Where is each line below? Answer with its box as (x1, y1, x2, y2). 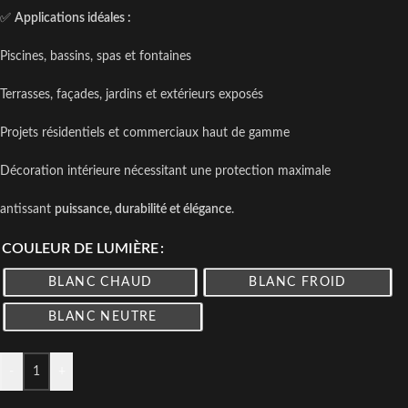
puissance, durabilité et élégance (55, 203, 231, 217)
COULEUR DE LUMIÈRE (2, 241, 158, 257)
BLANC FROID (249, 275, 347, 289)
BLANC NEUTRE (48, 310, 158, 323)
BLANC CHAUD (48, 275, 153, 289)
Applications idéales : (15, 12, 131, 25)
